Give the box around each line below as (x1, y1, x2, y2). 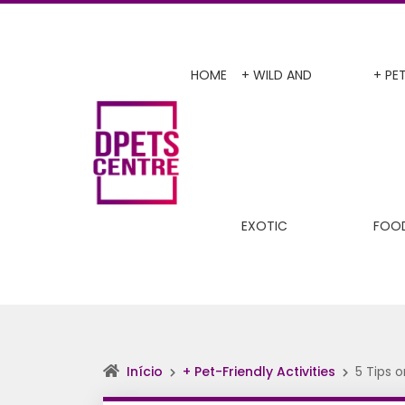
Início (127, 363, 163, 381)
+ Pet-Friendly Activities (183, 363, 335, 381)
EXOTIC (241, 217, 288, 235)
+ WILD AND (241, 66, 313, 84)
